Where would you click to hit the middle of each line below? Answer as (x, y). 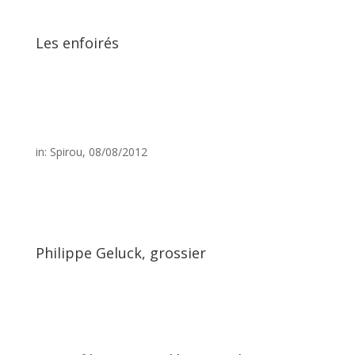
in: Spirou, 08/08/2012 (91, 152)
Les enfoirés (77, 43)
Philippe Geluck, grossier (120, 253)
